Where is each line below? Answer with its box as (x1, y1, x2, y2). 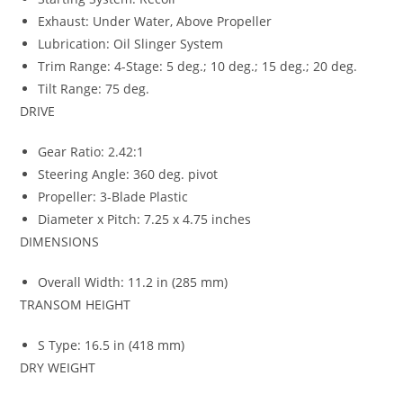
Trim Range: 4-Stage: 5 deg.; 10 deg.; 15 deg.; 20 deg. (38, 57, 358, 75)
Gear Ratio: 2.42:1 (38, 142, 145, 160)
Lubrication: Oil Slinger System (38, 34, 224, 52)
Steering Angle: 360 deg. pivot (38, 165, 219, 183)
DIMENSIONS (20, 232, 100, 250)
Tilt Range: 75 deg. (38, 79, 150, 97)
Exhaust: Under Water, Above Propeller (38, 12, 273, 30)
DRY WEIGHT (20, 358, 96, 376)
